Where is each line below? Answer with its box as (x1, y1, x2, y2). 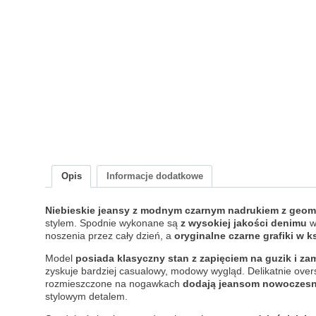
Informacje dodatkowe (106, 171, 203, 182)
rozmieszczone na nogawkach (45, 278, 183, 290)
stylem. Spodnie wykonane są (45, 217, 181, 229)
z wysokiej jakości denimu (181, 217, 307, 229)
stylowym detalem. (45, 291, 128, 303)
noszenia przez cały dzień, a (45, 230, 174, 242)
